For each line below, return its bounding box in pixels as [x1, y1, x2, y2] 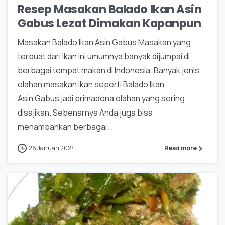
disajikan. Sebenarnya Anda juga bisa [18, 107, 153, 119]
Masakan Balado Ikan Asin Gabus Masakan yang [18, 37, 191, 48]
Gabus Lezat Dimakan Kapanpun [18, 15, 201, 32]
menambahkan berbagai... [18, 121, 113, 133]
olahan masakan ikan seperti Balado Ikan [18, 79, 164, 90]
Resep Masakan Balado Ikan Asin [18, 1, 202, 18]
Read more [164, 144, 197, 153]
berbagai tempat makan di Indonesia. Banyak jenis [18, 65, 199, 76]
